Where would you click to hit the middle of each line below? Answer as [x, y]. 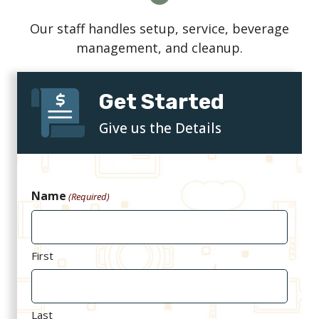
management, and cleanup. [159, 47]
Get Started [162, 101]
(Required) [89, 196]
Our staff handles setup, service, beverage [159, 28]
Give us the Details [160, 128]
